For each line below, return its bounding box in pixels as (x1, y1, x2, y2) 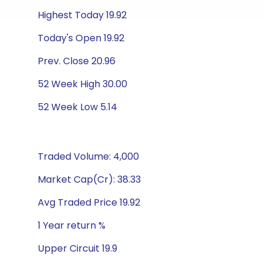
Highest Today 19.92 (38, 8, 127, 22)
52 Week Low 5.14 (38, 100, 117, 114)
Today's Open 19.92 (38, 31, 124, 45)
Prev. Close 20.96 (38, 54, 115, 68)
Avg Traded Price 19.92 (38, 196, 140, 209)
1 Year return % (38, 219, 105, 232)
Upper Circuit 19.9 (38, 242, 117, 255)
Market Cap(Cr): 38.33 (38, 173, 141, 186)
